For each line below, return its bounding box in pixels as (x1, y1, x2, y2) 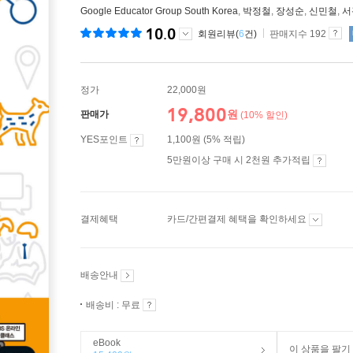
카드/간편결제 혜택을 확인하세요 (167, 214, 309, 225)
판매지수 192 (267, 28, 329, 39)
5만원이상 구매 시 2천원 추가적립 (167, 154, 313, 165)
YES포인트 (80, 134, 130, 145)
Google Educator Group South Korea (80, 6, 238, 17)
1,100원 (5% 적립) (167, 134, 245, 145)
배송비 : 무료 (86, 299, 143, 310)
